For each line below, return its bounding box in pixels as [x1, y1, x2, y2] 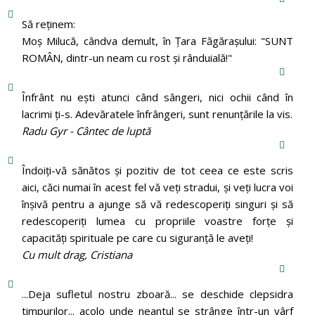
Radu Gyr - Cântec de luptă [21, 123, 150, 138]
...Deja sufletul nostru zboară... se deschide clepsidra [21, 286, 294, 301]
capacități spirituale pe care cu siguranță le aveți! [21, 230, 253, 245]
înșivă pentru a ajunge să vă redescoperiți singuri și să [21, 196, 294, 211]
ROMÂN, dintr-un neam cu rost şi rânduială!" [21, 50, 232, 65]
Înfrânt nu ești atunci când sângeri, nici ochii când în [21, 89, 294, 104]
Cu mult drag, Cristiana [21, 247, 132, 262]
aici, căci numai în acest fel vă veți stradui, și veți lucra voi [21, 179, 294, 194]
